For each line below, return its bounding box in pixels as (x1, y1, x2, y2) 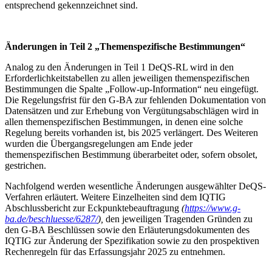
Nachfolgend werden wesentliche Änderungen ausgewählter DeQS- (5, 180, 266, 191)
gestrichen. (5, 160, 46, 171)
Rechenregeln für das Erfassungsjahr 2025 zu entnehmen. (5, 246, 225, 257)
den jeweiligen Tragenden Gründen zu (106, 213, 253, 224)
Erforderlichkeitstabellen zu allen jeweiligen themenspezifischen (5, 72, 250, 83)
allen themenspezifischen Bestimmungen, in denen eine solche (5, 116, 243, 127)
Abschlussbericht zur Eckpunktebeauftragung (5, 202, 182, 213)
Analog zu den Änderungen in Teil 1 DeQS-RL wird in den (5, 61, 234, 72)
